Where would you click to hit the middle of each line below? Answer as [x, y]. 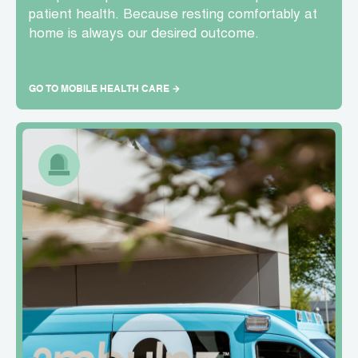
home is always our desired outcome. [144, 35]
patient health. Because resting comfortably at [173, 16]
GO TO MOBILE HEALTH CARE [99, 89]
